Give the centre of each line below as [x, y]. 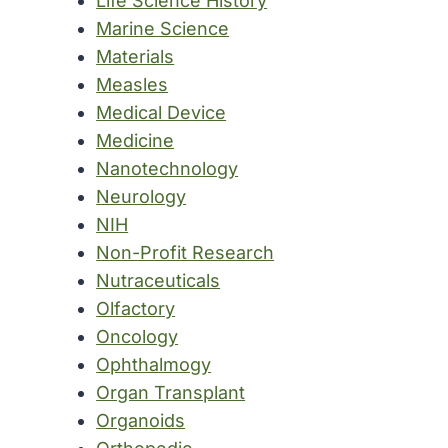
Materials [135, 56]
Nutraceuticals [158, 280]
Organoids [141, 420]
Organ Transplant [171, 392]
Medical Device [161, 112]
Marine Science [163, 28]
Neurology [141, 196]
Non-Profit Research [185, 252]
